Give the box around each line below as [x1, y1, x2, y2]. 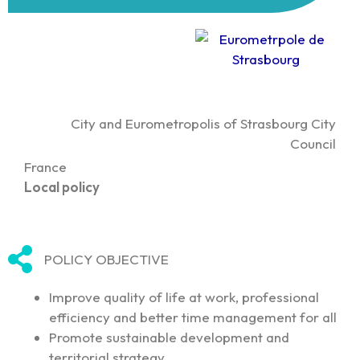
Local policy [24, 178, 100, 196]
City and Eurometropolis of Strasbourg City [71, 115, 336, 133]
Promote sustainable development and [49, 328, 289, 346]
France [24, 158, 67, 176]
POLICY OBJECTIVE [44, 251, 169, 268]
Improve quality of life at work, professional [49, 288, 319, 305]
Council [290, 135, 336, 153]
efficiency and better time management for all [49, 308, 337, 325]
